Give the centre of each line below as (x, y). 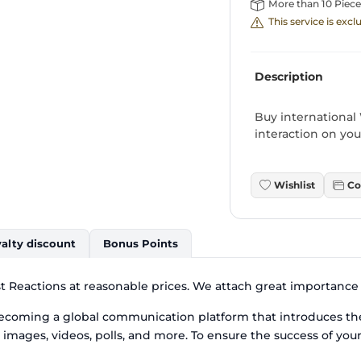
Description (289, 77)
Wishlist (295, 185)
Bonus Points (141, 244)
